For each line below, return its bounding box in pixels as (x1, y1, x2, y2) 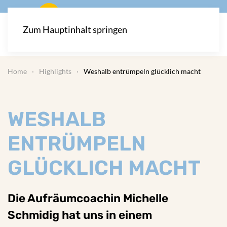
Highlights (39, 67, 71, 75)
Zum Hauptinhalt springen (23, 24, 127, 35)
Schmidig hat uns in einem (8, 208, 152, 222)
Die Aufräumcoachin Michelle (8, 192, 168, 205)
